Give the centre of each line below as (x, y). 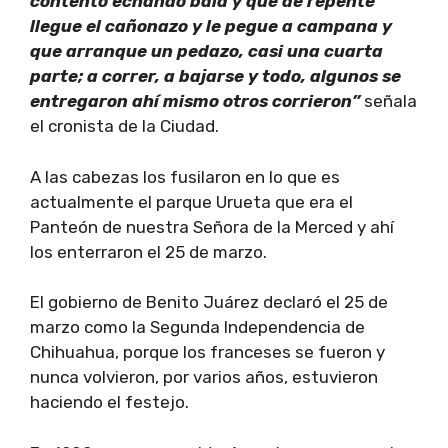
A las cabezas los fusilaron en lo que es (185, 176)
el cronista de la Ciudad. (124, 126)
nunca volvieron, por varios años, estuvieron (204, 377)
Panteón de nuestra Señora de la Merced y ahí (212, 226)
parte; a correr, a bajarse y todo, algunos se (215, 76)
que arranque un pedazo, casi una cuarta (206, 51)
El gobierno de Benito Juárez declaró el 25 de (209, 302)
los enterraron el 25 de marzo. (148, 251)
